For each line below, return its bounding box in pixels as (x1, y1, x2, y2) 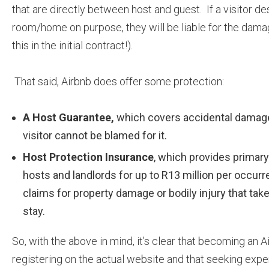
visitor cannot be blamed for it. (23, 129, 167, 142)
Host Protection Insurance (23, 151, 154, 163)
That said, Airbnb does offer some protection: (14, 75, 224, 88)
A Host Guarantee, (23, 111, 114, 124)
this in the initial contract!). (12, 39, 133, 52)
